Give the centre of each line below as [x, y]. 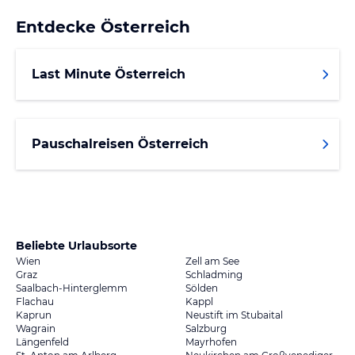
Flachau [35, 301]
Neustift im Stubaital [234, 315]
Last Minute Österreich [109, 74]
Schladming [214, 274]
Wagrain [36, 328]
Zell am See [212, 261]
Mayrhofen [211, 342]
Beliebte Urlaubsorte [76, 245]
